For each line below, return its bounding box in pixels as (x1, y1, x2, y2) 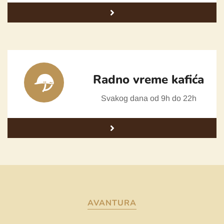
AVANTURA (87, 197, 136, 208)
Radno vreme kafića (93, 71, 204, 87)
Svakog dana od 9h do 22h (100, 93, 196, 102)
